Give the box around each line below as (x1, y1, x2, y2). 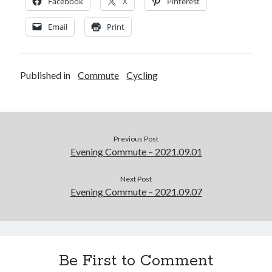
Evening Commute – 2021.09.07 (70, 186, 202, 197)
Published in (20, 69, 71, 81)
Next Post (120, 174, 152, 183)
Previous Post (114, 134, 158, 143)
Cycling (126, 69, 158, 81)
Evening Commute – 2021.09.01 (70, 146, 202, 157)
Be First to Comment (59, 251, 213, 271)
